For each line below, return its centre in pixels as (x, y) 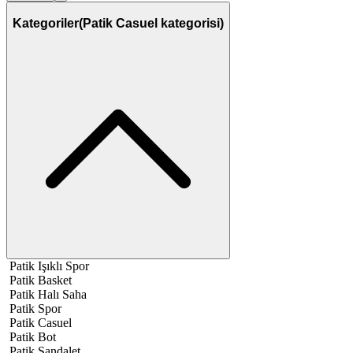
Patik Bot (33, 336)
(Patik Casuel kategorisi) (151, 24)
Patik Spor (35, 308)
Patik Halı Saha (48, 294)
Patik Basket (41, 280)
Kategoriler (46, 24)
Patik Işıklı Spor (49, 266)
